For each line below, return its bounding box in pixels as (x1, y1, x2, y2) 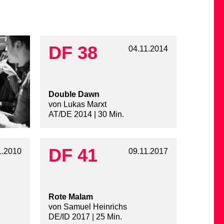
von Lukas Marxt (48, 100, 106, 109)
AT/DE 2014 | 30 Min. (48, 110, 124, 119)
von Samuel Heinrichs (48, 202, 127, 211)
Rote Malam (48, 192, 93, 201)
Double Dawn (48, 90, 99, 99)
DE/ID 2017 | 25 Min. (48, 212, 122, 221)
